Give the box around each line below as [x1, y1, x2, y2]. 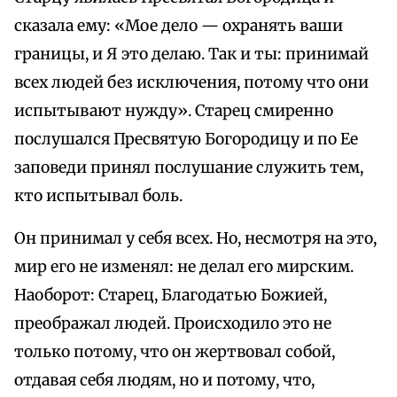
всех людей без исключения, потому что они [14, 73, 369, 93]
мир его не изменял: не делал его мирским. [14, 257, 354, 277]
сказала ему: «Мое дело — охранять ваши [14, 16, 343, 36]
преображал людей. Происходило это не [14, 314, 331, 334]
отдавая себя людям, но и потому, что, [14, 370, 315, 391]
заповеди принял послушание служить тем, [14, 158, 363, 178]
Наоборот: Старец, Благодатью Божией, [14, 285, 327, 306]
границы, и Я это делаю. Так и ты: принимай [14, 44, 369, 65]
